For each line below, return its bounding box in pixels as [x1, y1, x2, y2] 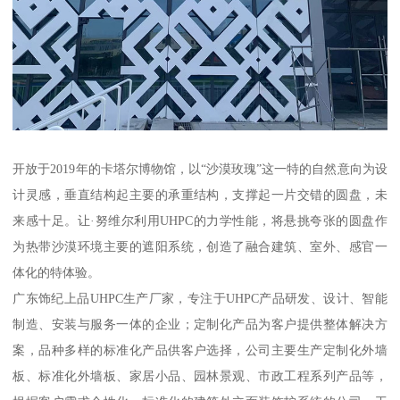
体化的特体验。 [12, 264, 101, 279]
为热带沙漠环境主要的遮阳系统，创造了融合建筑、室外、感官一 [12, 238, 387, 254]
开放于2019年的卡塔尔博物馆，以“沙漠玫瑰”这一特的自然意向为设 [12, 161, 387, 176]
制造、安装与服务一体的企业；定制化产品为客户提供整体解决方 [12, 316, 387, 331]
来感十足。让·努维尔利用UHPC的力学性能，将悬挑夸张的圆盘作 [12, 212, 387, 228]
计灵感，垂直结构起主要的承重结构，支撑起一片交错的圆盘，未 [12, 187, 387, 202]
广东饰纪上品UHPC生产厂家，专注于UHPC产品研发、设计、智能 [12, 290, 387, 305]
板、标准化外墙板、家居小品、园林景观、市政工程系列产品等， [12, 368, 387, 383]
